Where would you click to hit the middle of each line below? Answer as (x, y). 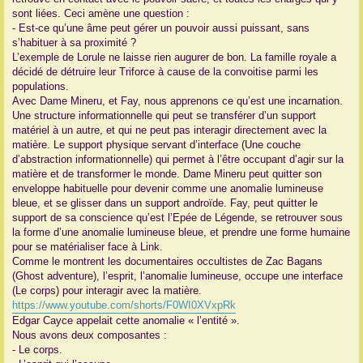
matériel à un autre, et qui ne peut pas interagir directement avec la (169, 130)
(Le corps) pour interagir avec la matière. (107, 291)
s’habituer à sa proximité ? (74, 43)
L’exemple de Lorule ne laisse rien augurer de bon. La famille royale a (174, 58)
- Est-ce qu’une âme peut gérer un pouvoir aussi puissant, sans (161, 28)
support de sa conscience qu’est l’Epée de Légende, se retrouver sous (177, 218)
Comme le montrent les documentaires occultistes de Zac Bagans (167, 262)
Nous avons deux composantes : (90, 335)
